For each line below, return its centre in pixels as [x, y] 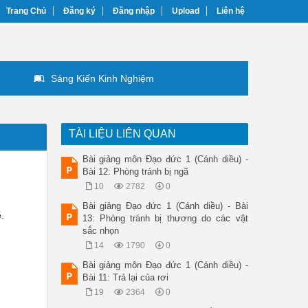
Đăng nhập [134, 11]
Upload [186, 11]
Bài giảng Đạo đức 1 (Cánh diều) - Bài [165, 206]
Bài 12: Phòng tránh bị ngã [135, 171]
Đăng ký [79, 11]
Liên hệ [231, 11]
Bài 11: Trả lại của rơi [125, 277]
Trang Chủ [26, 11]
